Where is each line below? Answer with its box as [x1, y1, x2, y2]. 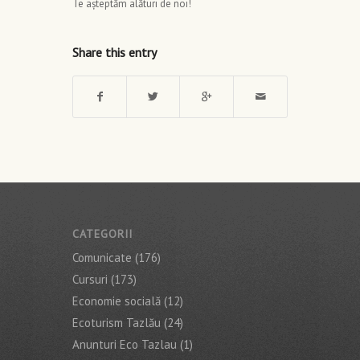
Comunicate [72, 250, 132, 266]
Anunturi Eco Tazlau [72, 337, 177, 353]
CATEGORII [72, 227, 133, 242]
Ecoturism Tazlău [72, 315, 161, 331]
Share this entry [72, 43, 157, 60]
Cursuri [72, 272, 108, 288]
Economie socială [72, 293, 161, 309]
